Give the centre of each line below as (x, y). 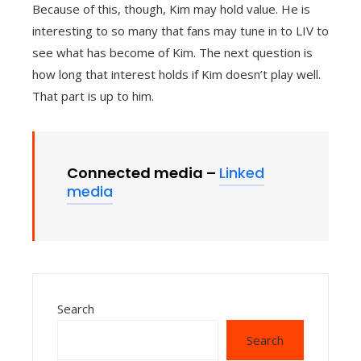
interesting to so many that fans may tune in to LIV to (180, 31)
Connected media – (143, 173)
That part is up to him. (93, 96)
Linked (242, 173)
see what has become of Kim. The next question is (172, 53)
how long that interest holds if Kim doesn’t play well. (176, 75)
